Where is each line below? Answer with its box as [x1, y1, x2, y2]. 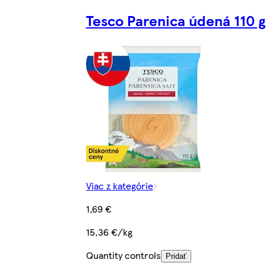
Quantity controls [85, 248, 161, 262]
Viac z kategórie [85, 179, 153, 193]
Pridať [165, 252, 186, 261]
